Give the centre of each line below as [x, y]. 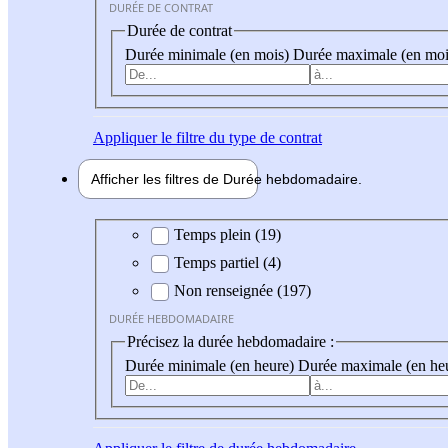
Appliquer [125, 137]
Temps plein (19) [227, 235]
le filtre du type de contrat [239, 137]
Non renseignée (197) [242, 291]
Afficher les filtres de [157, 178]
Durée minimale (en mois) [209, 54]
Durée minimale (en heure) [211, 365]
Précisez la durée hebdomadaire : [230, 342]
